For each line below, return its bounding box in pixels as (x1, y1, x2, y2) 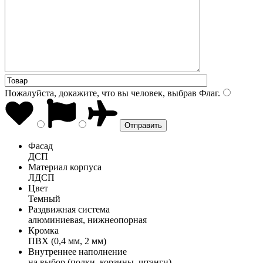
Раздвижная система (28, 204, 110, 214)
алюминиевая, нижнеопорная (28, 214, 147, 225)
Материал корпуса (28, 161, 102, 172)
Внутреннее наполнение (28, 246, 127, 257)
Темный (28, 193, 60, 204)
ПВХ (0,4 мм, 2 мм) (28, 235, 106, 246)
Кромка (28, 225, 59, 235)
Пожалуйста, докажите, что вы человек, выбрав (5, 87, 197, 98)
